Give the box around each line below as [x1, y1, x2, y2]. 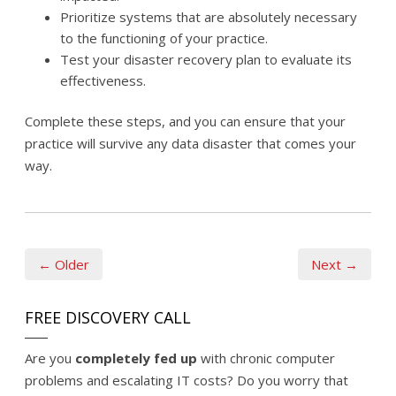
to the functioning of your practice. [60, 28, 268, 47]
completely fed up [75, 349, 197, 368]
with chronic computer [197, 349, 335, 368]
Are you [25, 349, 75, 368]
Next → [311, 255, 358, 274]
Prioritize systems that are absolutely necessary [60, 7, 357, 26]
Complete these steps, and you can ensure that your [25, 112, 346, 131]
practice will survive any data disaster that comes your [25, 134, 356, 153]
